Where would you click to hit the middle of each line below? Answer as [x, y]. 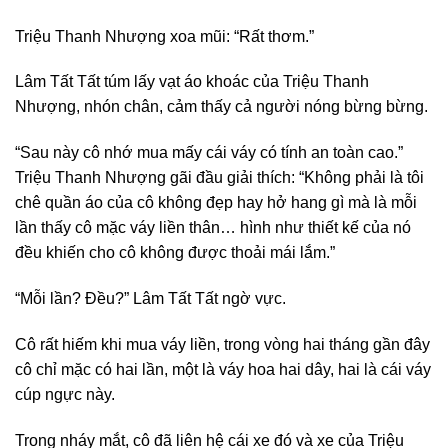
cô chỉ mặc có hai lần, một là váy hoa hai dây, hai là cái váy [223, 369]
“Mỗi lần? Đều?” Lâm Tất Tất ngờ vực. [150, 299]
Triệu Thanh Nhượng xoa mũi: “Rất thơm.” [164, 36]
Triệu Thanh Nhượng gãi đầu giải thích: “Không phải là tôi [219, 178]
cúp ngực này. [65, 394]
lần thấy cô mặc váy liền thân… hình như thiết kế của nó [213, 228]
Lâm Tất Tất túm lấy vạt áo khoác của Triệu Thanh [192, 82]
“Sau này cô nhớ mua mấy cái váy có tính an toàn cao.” [209, 153]
